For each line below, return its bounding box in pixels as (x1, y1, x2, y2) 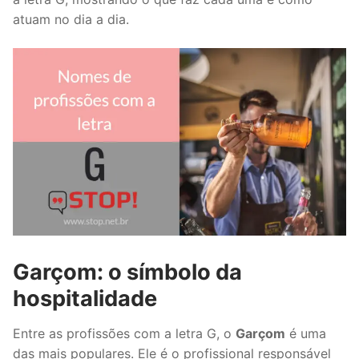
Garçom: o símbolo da (13, 259, 242, 286)
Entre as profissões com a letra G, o (13, 325, 236, 341)
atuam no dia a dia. (13, 10, 129, 27)
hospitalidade (13, 285, 157, 313)
